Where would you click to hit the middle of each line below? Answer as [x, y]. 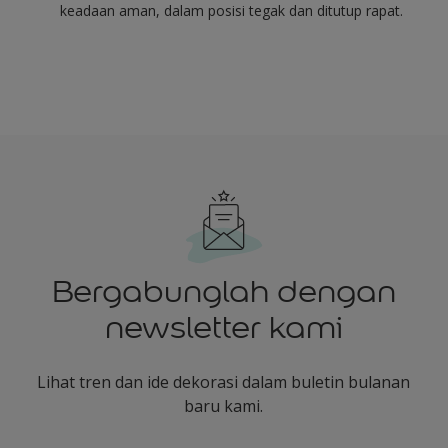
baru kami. [224, 406]
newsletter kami [223, 327]
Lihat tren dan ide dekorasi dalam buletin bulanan [224, 382]
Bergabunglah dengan [223, 291]
